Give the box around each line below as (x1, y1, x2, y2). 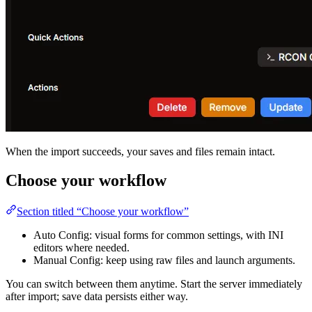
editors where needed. (33, 242, 130, 254)
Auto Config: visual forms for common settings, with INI (33, 229, 283, 242)
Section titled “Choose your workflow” (17, 205, 189, 218)
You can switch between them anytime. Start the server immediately (6, 278, 302, 290)
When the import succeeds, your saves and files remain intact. (6, 145, 275, 157)
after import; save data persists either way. (6, 290, 188, 303)
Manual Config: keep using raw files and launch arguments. (33, 254, 295, 267)
